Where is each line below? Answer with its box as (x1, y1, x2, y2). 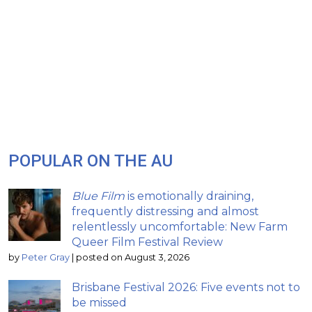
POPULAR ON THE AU (8, 150, 173, 171)
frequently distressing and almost (72, 204, 259, 218)
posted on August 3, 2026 (76, 251, 189, 263)
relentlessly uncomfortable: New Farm (72, 219, 288, 233)
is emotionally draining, (125, 189, 253, 203)
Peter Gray (22, 251, 70, 263)
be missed (72, 295, 127, 309)
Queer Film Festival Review (72, 235, 223, 249)
